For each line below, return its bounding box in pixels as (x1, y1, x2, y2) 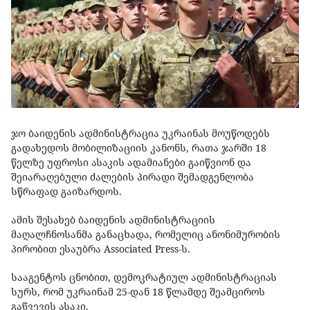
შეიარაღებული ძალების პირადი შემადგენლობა (11, 170, 254, 184)
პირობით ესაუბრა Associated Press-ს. (11, 242, 190, 256)
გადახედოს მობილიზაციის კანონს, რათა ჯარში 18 (11, 141, 266, 155)
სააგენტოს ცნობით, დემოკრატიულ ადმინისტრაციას (11, 271, 277, 284)
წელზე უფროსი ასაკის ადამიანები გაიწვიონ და (11, 156, 251, 170)
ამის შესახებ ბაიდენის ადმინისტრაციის (11, 213, 215, 227)
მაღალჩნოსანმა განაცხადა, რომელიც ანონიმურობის (11, 228, 280, 241)
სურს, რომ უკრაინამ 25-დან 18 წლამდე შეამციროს (11, 285, 265, 299)
